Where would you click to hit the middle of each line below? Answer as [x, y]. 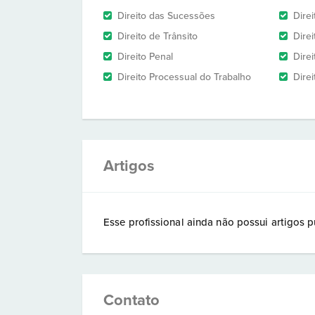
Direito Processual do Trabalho [184, 77]
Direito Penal [145, 57]
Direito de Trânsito [157, 36]
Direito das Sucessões [166, 16]
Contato [131, 300]
